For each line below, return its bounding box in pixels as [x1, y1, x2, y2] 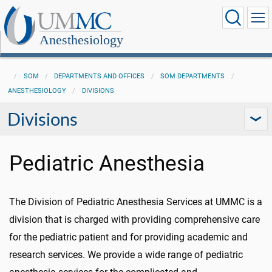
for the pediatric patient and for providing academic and [9, 231, 248, 243]
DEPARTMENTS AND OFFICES [54, 72, 145, 80]
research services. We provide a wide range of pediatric [9, 249, 243, 260]
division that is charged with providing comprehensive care [9, 214, 260, 225]
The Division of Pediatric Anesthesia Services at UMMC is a [9, 196, 262, 208]
